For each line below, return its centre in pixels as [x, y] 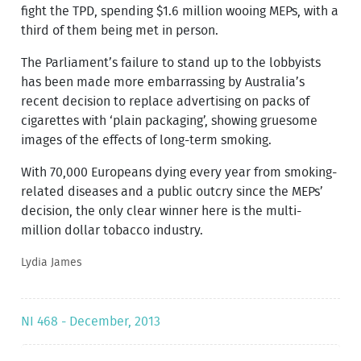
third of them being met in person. [120, 30]
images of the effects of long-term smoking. [147, 140]
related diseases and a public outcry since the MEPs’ [172, 191]
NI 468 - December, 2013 [91, 321]
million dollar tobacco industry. [112, 230]
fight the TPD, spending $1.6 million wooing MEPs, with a [180, 11]
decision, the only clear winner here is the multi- [162, 211]
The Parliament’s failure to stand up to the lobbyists [171, 62]
